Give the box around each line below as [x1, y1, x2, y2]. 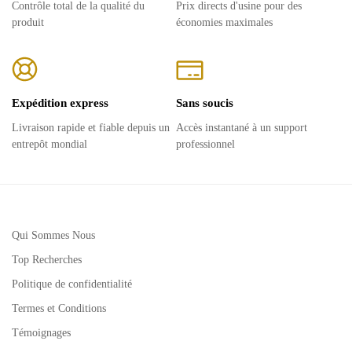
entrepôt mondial [12, 137, 87, 150]
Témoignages [12, 326, 71, 339]
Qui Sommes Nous [12, 229, 95, 241]
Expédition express [12, 96, 108, 109]
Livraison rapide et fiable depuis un [12, 121, 170, 134]
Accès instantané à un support [176, 121, 307, 134]
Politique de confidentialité [12, 277, 132, 290]
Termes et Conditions [12, 302, 106, 314]
